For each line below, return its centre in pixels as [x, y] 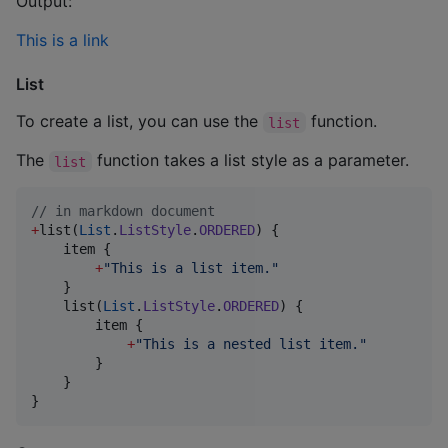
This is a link [62, 39]
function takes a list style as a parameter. [250, 160]
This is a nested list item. [251, 344]
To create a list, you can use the [139, 121]
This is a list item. [191, 268]
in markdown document [131, 211]
